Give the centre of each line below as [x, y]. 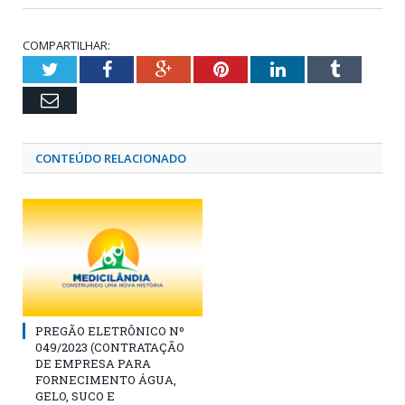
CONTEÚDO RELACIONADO [111, 158]
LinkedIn [318, 69]
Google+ [203, 69]
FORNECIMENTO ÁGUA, [106, 380]
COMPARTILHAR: [66, 45]
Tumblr [366, 69]
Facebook [146, 69]
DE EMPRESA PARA [93, 364]
